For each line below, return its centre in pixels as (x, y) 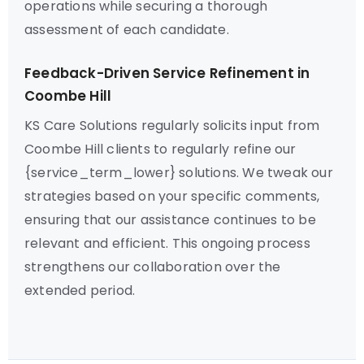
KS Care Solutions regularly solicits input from (172, 126)
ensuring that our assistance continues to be (170, 220)
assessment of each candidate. (127, 30)
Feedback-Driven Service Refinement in (167, 73)
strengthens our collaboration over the (153, 267)
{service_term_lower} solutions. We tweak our (179, 173)
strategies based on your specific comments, (172, 196)
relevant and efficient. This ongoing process (167, 243)
